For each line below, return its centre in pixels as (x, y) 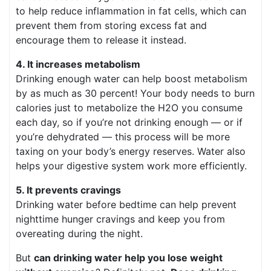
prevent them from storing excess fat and (111, 25)
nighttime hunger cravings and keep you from (120, 219)
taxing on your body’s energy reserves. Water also (131, 151)
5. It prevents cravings (68, 190)
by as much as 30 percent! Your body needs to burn (135, 93)
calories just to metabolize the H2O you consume (129, 107)
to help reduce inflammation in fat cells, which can (131, 11)
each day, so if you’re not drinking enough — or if (129, 122)
